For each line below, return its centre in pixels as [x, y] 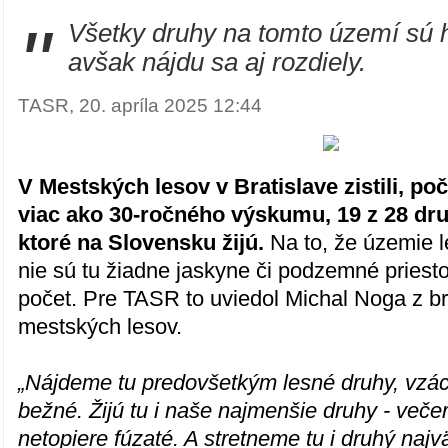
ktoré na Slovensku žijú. [141, 242]
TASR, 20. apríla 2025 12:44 [140, 105]
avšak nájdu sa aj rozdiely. [217, 62]
